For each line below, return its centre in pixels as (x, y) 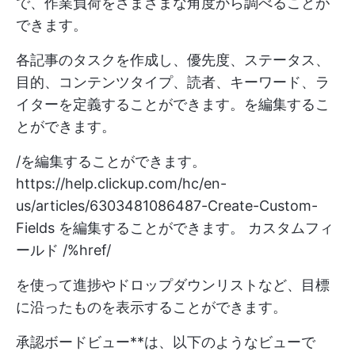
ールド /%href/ (63, 250)
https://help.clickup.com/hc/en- (121, 183)
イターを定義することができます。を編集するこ (173, 104)
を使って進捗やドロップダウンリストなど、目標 (173, 284)
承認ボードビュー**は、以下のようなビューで (166, 342)
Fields (35, 227)
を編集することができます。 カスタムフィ (194, 227)
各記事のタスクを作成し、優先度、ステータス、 (173, 59)
